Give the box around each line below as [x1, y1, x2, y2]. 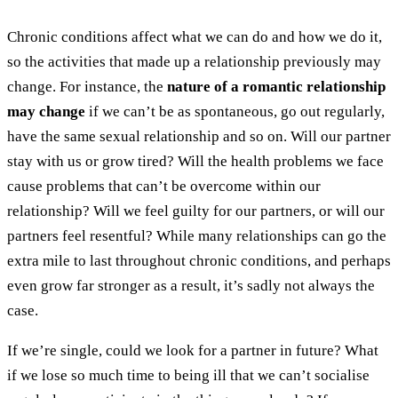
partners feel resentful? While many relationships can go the [7, 227, 386, 244]
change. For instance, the [7, 77, 167, 95]
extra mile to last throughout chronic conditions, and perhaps [7, 251, 391, 269]
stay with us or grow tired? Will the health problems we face [7, 152, 384, 170]
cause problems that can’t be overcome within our [7, 177, 321, 195]
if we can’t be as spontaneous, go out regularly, [85, 102, 385, 120]
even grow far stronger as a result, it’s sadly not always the [7, 276, 375, 294]
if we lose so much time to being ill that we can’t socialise [7, 366, 370, 384]
